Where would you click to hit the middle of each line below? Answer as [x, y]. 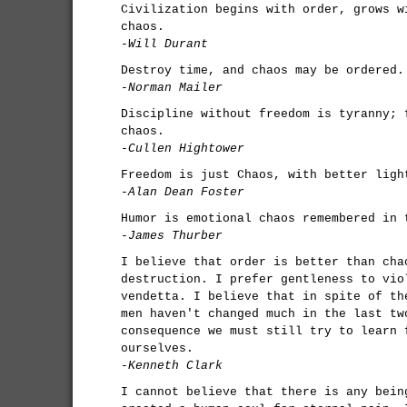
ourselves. [157, 348]
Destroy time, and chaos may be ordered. [263, 70]
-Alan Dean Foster [183, 192]
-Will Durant [164, 44]
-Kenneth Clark [172, 366]
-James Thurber [172, 236]
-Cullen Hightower [183, 149]
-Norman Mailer [172, 88]
